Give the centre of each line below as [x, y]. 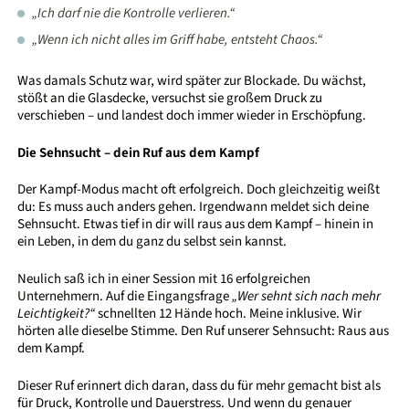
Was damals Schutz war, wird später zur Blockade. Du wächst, [192, 81]
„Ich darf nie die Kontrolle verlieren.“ [134, 14]
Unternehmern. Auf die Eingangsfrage [125, 296]
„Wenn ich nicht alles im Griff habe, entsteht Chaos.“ [178, 40]
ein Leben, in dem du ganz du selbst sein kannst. [152, 242]
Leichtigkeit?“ [57, 313]
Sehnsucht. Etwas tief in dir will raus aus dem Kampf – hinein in [196, 225]
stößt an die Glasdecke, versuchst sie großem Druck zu [170, 99]
